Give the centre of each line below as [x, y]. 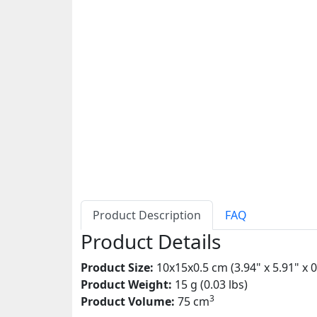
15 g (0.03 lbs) [210, 284]
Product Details [151, 241]
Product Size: [117, 267]
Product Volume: [128, 301]
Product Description [147, 215]
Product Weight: [126, 284]
